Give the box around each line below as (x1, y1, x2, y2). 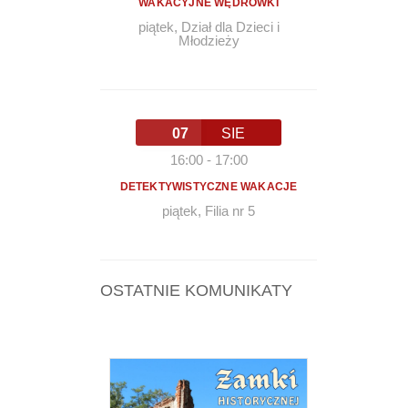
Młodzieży (178, 32, 240, 48)
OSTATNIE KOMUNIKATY (100, 280, 292, 300)
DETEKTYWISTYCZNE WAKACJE (119, 179, 298, 193)
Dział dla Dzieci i (180, 18, 280, 35)
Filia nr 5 (205, 202, 255, 219)
